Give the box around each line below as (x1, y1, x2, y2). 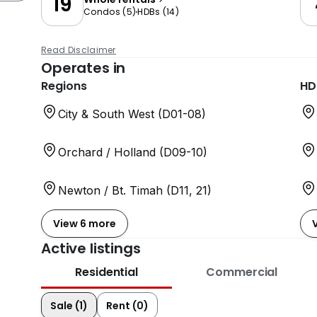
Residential (75, 264, 139, 280)
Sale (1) (50, 299, 88, 313)
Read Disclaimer (41, 44, 116, 56)
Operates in (41, 58, 126, 78)
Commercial (206, 264, 278, 280)
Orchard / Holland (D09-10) (58, 145, 207, 159)
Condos (83, 6, 120, 18)
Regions (41, 78, 87, 94)
